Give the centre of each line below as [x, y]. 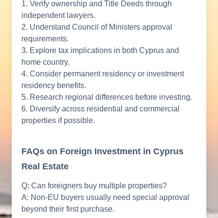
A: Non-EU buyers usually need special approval [105, 198]
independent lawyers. [58, 16]
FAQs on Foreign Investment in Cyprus [102, 152]
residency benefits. [54, 86]
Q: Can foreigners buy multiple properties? [94, 186]
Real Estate [45, 167]
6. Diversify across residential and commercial [100, 109]
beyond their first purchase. [68, 209]
